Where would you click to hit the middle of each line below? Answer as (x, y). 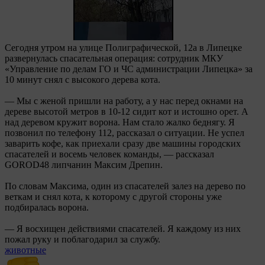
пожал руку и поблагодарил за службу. (83, 239)
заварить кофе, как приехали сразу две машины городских (123, 143)
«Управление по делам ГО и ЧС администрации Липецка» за (129, 69)
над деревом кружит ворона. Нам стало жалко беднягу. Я (120, 122)
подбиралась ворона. (47, 207)
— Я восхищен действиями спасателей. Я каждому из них (123, 228)
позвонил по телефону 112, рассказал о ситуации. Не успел (125, 132)
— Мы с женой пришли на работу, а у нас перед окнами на (124, 101)
